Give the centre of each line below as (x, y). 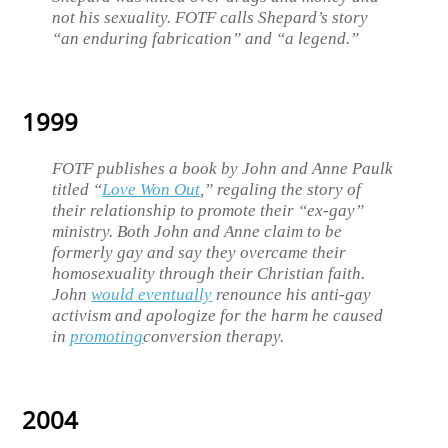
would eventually (152, 294)
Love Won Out (151, 189)
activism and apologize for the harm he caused (218, 315)
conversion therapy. (214, 336)
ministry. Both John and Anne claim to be (197, 231)
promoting (107, 336)
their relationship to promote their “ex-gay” (208, 210)
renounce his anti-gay (292, 294)
